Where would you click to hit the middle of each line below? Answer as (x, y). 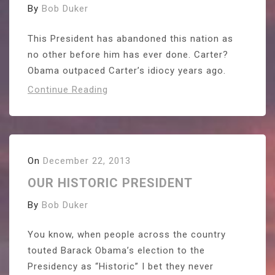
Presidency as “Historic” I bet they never (121, 266)
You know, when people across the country (127, 234)
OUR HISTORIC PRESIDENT (110, 183)
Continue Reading (68, 89)
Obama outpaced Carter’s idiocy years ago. (127, 70)
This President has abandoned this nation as (130, 38)
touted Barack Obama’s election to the (116, 250)
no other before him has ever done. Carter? (128, 54)
